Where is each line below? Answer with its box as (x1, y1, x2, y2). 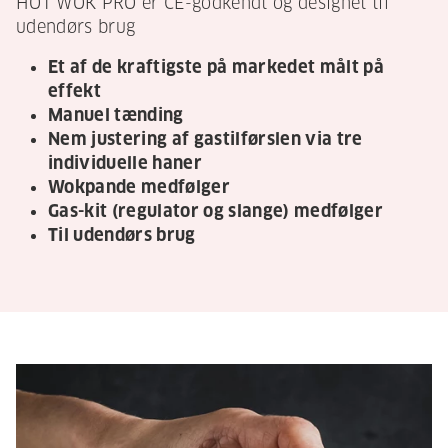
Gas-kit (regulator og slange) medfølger (48, 201, 383, 223)
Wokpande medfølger (48, 177, 230, 199)
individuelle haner (48, 153, 202, 175)
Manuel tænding (48, 105, 184, 127)
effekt (48, 81, 101, 103)
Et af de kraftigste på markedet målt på (48, 57, 384, 79)
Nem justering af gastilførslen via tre (48, 129, 363, 151)
